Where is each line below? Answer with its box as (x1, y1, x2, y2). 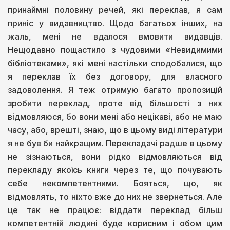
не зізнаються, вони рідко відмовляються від (8, 151, 222, 162)
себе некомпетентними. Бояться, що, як (8, 178, 222, 188)
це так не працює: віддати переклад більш (8, 204, 222, 215)
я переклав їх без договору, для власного (8, 71, 222, 82)
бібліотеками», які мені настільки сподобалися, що (8, 57, 222, 68)
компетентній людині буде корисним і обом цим (8, 218, 222, 228)
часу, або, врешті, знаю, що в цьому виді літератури (8, 124, 222, 135)
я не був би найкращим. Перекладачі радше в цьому (8, 138, 222, 148)
